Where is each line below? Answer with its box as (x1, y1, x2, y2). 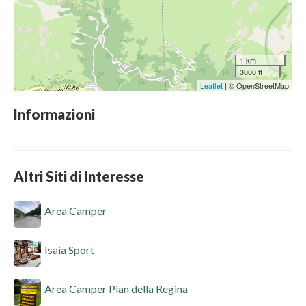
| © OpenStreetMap (223, 79, 289, 91)
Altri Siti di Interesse (14, 167, 144, 184)
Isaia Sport (44, 242, 94, 256)
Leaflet (200, 79, 223, 91)
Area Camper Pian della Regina (44, 281, 188, 295)
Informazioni (14, 105, 95, 122)
